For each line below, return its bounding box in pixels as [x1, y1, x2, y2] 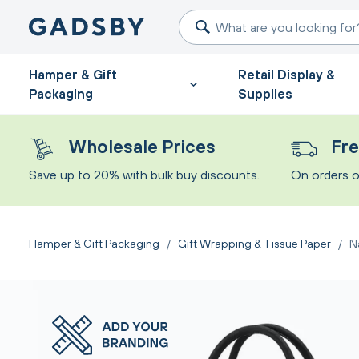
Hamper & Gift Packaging [29, 236, 159, 250]
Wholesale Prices [68, 136, 216, 157]
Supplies [237, 86, 292, 101]
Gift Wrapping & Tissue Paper [178, 236, 331, 250]
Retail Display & [237, 67, 335, 82]
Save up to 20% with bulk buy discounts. [29, 167, 260, 182]
